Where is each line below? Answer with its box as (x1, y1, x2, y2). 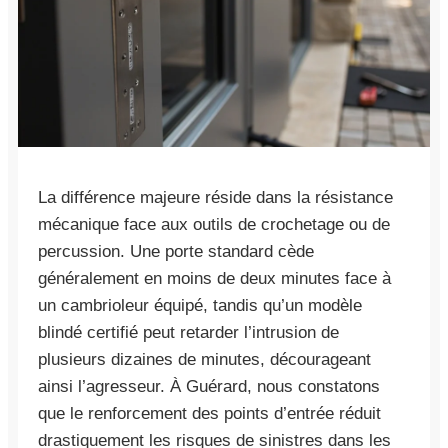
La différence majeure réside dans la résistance (38, 187, 393, 207)
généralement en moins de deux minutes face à (38, 268, 391, 288)
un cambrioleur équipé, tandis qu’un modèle (38, 295, 362, 315)
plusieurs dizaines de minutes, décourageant (38, 349, 371, 369)
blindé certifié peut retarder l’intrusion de (38, 322, 339, 342)
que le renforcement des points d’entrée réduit (38, 403, 381, 423)
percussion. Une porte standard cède (38, 241, 314, 261)
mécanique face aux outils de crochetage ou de (38, 214, 390, 234)
